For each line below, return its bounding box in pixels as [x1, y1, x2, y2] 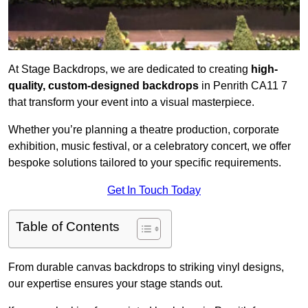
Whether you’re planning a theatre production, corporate [8, 124, 279, 136]
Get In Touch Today [107, 184, 201, 197]
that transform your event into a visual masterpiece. [8, 96, 254, 109]
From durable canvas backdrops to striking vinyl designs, [8, 261, 284, 274]
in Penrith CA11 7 [199, 80, 287, 92]
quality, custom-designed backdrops [8, 80, 199, 92]
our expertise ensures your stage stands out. [8, 278, 223, 290]
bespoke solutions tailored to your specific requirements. [8, 157, 281, 169]
